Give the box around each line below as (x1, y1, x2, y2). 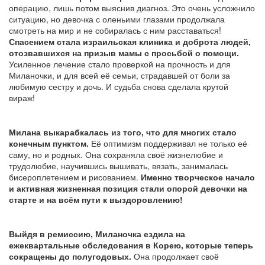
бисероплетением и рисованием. (9, 171, 141, 183)
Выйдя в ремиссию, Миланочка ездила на (9, 228, 185, 240)
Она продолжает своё (134, 250, 219, 263)
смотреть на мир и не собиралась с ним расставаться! (9, 24, 221, 37)
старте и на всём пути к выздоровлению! (9, 193, 185, 206)
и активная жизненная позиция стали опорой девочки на (9, 182, 247, 195)
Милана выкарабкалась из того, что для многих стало (9, 126, 237, 138)
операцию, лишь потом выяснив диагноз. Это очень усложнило (9, 2, 255, 14)
